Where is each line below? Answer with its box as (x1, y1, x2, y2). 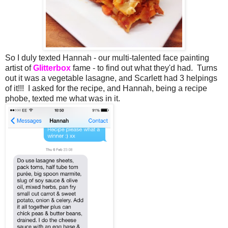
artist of (5, 63, 33, 72)
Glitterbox (33, 63, 71, 72)
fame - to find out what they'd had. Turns (71, 63, 217, 72)
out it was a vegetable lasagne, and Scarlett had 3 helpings (5, 73, 217, 82)
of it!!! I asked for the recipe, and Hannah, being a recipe (5, 83, 207, 93)
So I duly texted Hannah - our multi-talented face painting (5, 53, 209, 62)
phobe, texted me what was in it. (5, 94, 120, 103)
